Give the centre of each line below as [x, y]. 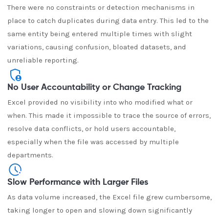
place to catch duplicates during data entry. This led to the [108, 21]
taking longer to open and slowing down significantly [100, 210]
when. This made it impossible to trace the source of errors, [109, 115]
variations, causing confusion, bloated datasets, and [97, 47]
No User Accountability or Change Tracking [94, 88]
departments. [30, 155]
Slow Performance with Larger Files [78, 182]
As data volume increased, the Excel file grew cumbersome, [109, 197]
